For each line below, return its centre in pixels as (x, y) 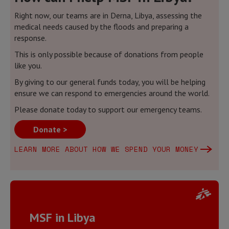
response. (30, 38)
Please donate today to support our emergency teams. (108, 109)
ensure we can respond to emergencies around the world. (112, 93)
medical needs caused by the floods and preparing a (101, 27)
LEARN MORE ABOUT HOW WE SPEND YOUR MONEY (106, 149)
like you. (28, 65)
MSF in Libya (63, 217)
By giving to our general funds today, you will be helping (110, 82)
